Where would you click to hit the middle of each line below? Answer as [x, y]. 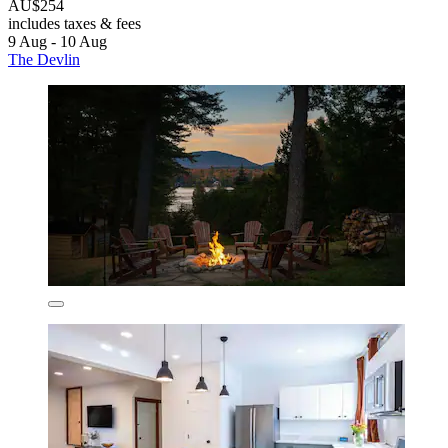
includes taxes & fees [74, 23]
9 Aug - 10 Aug [57, 41]
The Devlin [44, 59]
